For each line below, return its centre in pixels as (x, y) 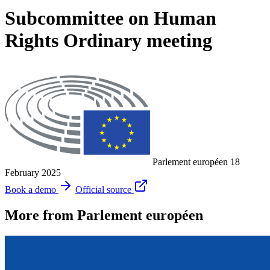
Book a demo (30, 189)
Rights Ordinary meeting (108, 41)
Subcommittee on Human (111, 18)
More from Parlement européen (104, 215)
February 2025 (33, 172)
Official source (103, 189)
